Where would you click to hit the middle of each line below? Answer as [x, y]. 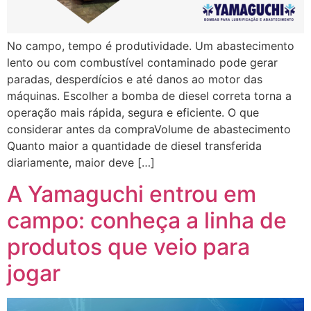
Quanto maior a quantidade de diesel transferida [134, 146]
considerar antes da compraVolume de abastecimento [149, 129]
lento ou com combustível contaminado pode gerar [142, 63]
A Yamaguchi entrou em [132, 194]
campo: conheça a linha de [147, 220]
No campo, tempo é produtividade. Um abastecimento [151, 46]
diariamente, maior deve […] [81, 163]
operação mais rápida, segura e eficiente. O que [133, 113]
